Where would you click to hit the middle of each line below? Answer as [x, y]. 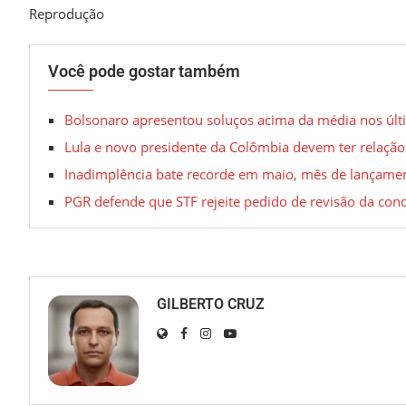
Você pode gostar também [144, 71]
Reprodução [67, 14]
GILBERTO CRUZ [211, 304]
